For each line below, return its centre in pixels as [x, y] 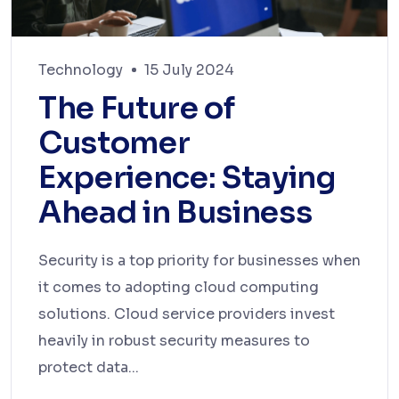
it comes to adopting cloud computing [179, 288]
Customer [114, 143]
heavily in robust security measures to [174, 341]
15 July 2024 [189, 70]
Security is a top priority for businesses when [199, 261]
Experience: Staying [187, 178]
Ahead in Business [175, 213]
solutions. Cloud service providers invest [187, 314]
